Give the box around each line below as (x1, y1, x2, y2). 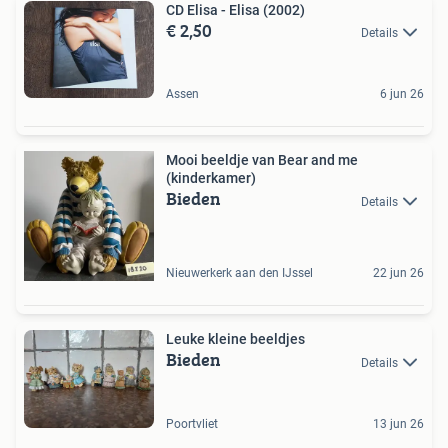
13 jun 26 (373, 417, 424, 432)
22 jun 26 (373, 266, 424, 281)
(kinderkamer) (166, 170, 256, 187)
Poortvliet (166, 417, 218, 432)
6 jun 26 (380, 87, 424, 102)
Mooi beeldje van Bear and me (166, 152, 358, 169)
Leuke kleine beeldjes (166, 331, 305, 348)
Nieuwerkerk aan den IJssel (166, 266, 313, 281)
